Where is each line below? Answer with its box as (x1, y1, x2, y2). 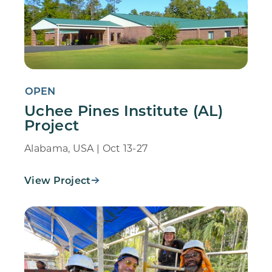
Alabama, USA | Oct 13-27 (24, 141, 148, 155)
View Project (24, 174, 91, 187)
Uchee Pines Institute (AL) (24, 100, 223, 120)
